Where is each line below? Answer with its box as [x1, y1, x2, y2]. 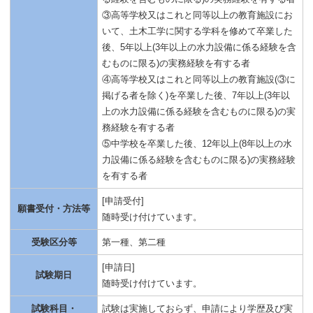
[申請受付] [102, 196, 144, 207]
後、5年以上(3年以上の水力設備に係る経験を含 [102, 42, 296, 53]
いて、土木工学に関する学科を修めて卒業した [102, 26, 293, 37]
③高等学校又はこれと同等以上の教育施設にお [102, 10, 293, 21]
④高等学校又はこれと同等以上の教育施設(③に [102, 74, 296, 85]
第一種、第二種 [102, 237, 166, 248]
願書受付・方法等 [17, 203, 90, 214]
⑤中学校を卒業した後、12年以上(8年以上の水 [102, 138, 292, 150]
